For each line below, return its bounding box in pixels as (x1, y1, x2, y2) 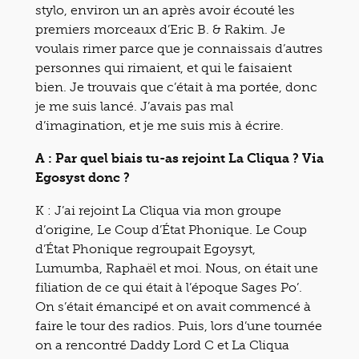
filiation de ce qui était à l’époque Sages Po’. (35, 279, 302, 295)
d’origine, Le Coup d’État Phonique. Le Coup (35, 221, 307, 237)
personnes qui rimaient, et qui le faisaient (35, 59, 292, 75)
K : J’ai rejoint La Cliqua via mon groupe (35, 202, 281, 218)
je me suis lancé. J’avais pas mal (35, 98, 233, 114)
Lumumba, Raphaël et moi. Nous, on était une (35, 260, 318, 276)
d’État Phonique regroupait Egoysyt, (35, 240, 256, 256)
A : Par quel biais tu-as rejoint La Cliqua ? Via (35, 150, 324, 166)
